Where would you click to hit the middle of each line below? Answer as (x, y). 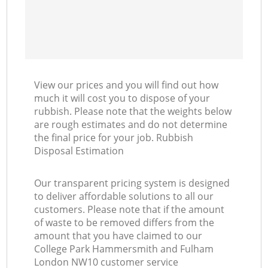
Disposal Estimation (79, 151)
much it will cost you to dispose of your (122, 98)
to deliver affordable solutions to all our (124, 197)
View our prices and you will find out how (127, 85)
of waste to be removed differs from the (124, 223)
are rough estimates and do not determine (131, 125)
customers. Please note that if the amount (130, 210)
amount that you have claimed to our (118, 236)
